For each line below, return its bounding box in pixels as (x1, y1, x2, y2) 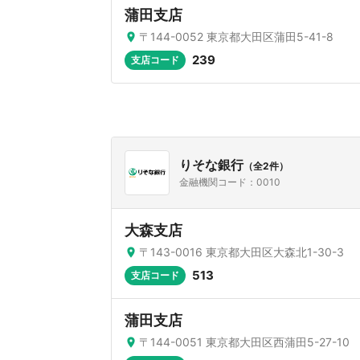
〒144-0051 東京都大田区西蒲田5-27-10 (139, 335, 350, 349)
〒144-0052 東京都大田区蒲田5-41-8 (139, 30, 333, 43)
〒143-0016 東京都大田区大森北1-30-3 (139, 245, 344, 259)
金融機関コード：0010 (179, 176, 280, 188)
